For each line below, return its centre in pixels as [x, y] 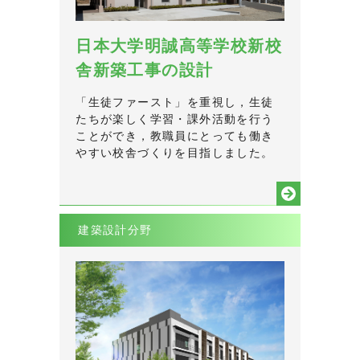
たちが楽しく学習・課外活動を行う [175, 119]
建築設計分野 [115, 230]
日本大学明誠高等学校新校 [179, 46]
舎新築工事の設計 [145, 70]
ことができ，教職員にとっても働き [175, 136]
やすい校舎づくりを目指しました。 [175, 153]
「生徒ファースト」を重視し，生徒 [175, 102]
